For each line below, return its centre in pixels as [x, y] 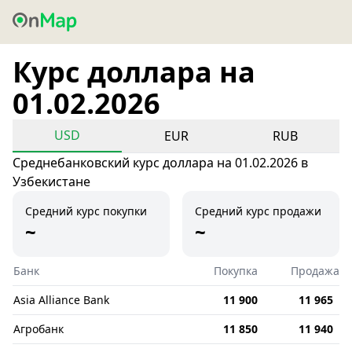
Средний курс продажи [258, 211]
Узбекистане [51, 181]
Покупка [236, 271]
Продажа [315, 271]
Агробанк [38, 329]
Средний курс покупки [86, 211]
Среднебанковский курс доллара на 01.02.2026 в [160, 163]
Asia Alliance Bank [61, 300]
